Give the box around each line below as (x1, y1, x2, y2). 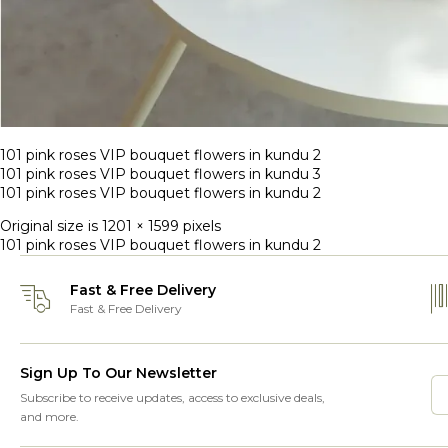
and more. (20, 408, 79, 424)
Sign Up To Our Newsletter (20, 363, 217, 382)
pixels (179, 216, 221, 235)
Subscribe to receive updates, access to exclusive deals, (20, 389, 325, 405)
